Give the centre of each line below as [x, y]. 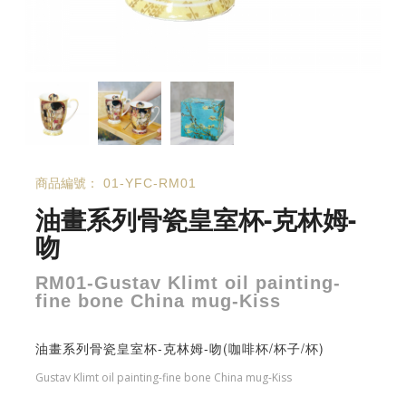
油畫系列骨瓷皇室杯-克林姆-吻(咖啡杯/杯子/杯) [179, 348]
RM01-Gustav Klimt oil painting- [188, 282]
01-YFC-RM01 [150, 183]
